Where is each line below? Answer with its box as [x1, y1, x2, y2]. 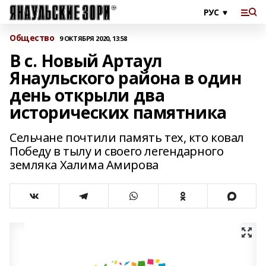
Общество [9, 32, 55, 43]
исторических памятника [9, 101, 227, 123]
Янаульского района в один [9, 66, 242, 89]
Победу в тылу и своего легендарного [9, 143, 224, 159]
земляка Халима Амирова [9, 157, 159, 173]
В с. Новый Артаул [9, 49, 162, 72]
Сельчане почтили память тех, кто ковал [9, 129, 245, 145]
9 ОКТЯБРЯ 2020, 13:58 [59, 33, 127, 43]
